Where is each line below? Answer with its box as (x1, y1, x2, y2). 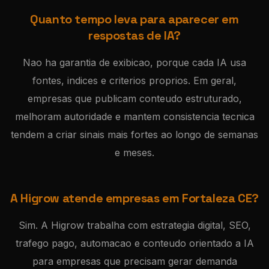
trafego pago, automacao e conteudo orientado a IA (15, 237, 254, 249)
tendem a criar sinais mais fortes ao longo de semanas (11, 128, 258, 141)
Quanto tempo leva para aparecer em (30, 11, 239, 27)
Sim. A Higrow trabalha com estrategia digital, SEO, (18, 219, 251, 231)
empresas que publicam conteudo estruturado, (27, 92, 242, 104)
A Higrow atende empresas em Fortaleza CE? (10, 190, 259, 206)
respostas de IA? (88, 28, 181, 43)
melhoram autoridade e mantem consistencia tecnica (14, 110, 255, 122)
